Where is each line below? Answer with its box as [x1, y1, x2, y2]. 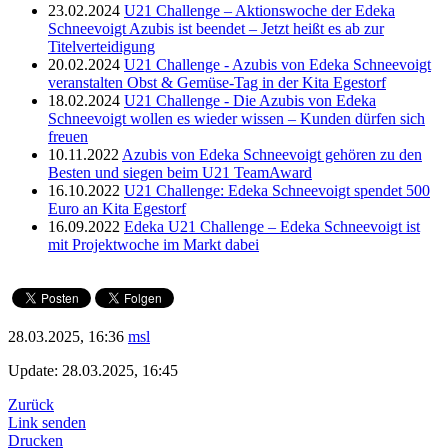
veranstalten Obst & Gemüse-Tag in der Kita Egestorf [48, 73, 386, 91]
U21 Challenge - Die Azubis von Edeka [124, 91, 376, 109]
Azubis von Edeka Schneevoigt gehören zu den [122, 145, 422, 163]
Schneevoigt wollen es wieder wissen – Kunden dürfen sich [48, 109, 425, 127]
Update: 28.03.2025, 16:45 [8, 361, 178, 379]
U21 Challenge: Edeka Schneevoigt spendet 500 [124, 181, 430, 199]
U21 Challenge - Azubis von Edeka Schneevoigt [124, 55, 431, 73]
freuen [48, 127, 88, 145]
